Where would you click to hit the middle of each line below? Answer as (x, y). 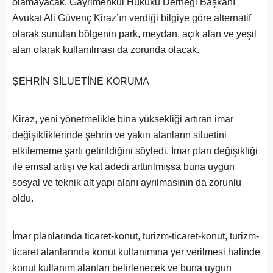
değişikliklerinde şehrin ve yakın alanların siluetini (119, 135)
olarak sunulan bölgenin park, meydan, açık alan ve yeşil (134, 34)
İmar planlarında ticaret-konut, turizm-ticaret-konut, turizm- (136, 236)
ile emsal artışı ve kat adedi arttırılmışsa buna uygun (123, 167)
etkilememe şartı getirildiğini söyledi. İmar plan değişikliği (135, 151)
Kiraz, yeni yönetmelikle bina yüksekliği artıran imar (123, 119)
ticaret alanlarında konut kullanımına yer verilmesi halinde (136, 252)
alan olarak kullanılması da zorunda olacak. (106, 50)
